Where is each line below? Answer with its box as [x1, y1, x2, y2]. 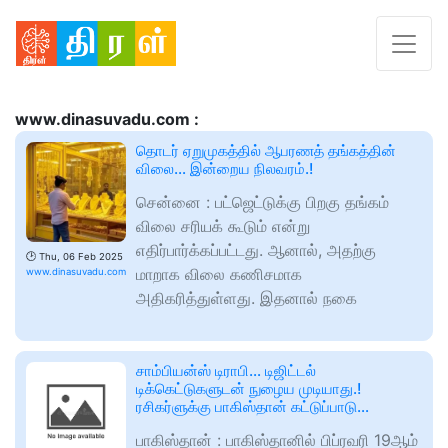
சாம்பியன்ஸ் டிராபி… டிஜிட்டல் [136, 361, 316, 381]
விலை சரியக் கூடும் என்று [136, 216, 310, 237]
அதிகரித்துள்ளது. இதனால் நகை [136, 288, 357, 309]
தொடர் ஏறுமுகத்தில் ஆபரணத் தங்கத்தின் [136, 141, 396, 161]
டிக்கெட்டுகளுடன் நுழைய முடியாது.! [136, 379, 361, 399]
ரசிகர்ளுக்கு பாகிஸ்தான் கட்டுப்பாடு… [136, 397, 369, 417]
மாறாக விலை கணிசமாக [136, 264, 302, 285]
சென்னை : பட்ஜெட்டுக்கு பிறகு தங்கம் [136, 192, 389, 213]
